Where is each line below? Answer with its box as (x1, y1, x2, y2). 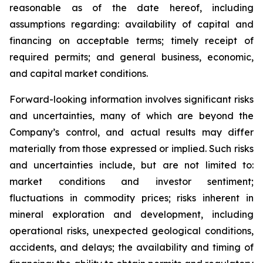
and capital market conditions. (9, 68, 148, 79)
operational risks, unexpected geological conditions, (9, 225, 254, 237)
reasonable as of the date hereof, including (9, 2, 254, 14)
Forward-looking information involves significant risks (9, 93, 254, 105)
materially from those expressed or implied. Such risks (9, 143, 254, 154)
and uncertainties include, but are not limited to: (9, 159, 254, 171)
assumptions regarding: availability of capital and (9, 18, 254, 30)
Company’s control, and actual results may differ (9, 126, 254, 138)
